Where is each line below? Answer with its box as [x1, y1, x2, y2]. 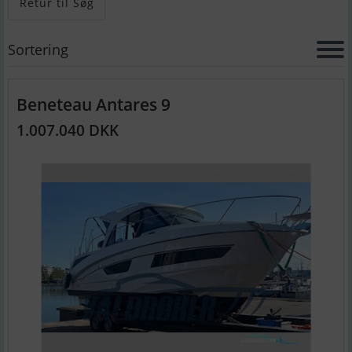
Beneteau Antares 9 [16, 93, 170, 116]
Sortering [8, 39, 68, 59]
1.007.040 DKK [16, 119, 119, 141]
